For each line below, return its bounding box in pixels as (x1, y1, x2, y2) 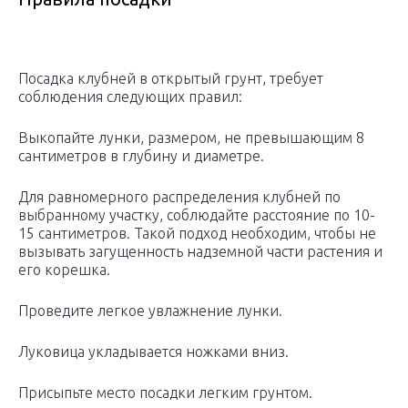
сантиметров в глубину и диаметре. (18, 148, 264, 165)
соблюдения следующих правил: (18, 88, 242, 106)
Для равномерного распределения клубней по (18, 189, 341, 206)
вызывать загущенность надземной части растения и (18, 243, 382, 260)
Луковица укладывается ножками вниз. (18, 343, 289, 361)
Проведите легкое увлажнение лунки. (18, 302, 282, 320)
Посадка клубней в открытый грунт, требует (18, 70, 323, 87)
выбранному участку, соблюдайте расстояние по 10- (18, 207, 375, 224)
